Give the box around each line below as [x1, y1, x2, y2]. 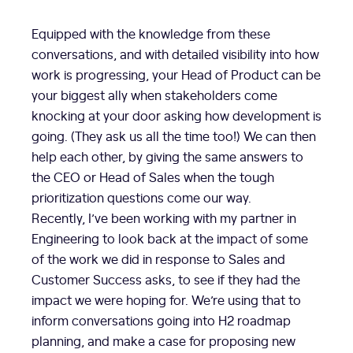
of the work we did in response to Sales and [32, 250, 285, 268]
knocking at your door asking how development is [32, 106, 321, 124]
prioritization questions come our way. [32, 188, 261, 206]
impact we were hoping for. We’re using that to [32, 291, 301, 309]
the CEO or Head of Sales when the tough [32, 168, 274, 186]
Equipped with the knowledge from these [32, 24, 270, 43]
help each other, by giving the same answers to [32, 147, 303, 165]
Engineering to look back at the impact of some [32, 229, 308, 247]
